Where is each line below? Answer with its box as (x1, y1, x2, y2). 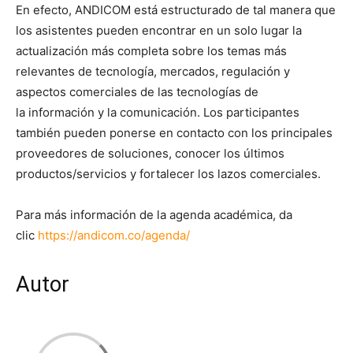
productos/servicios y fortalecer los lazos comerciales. (16, 165, 321, 181)
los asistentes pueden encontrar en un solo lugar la (16, 22, 302, 38)
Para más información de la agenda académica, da (16, 206, 292, 222)
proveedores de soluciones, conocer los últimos (16, 145, 284, 161)
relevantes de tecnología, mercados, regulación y (16, 63, 290, 79)
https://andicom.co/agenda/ (38, 227, 190, 243)
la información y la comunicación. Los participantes (16, 104, 299, 120)
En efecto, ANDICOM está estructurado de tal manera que (16, 2, 336, 17)
